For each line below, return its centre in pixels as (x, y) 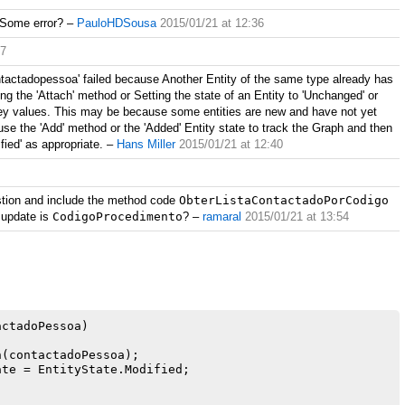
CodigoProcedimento (118, 217)
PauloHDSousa (117, 23)
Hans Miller (146, 144)
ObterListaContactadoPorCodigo (284, 200)
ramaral (222, 217)
